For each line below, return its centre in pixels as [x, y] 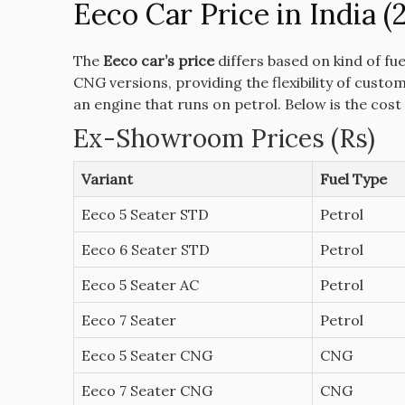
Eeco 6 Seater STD [145, 250]
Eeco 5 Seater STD [145, 215]
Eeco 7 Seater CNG [146, 391]
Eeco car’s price [158, 61]
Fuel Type [353, 179]
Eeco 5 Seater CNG [146, 356]
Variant [107, 179]
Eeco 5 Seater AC [140, 285]
